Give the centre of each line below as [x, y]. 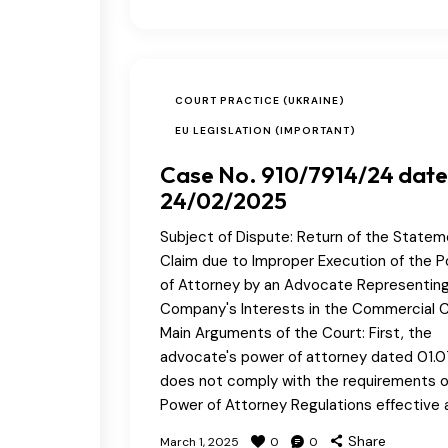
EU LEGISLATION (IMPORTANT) [265, 130]
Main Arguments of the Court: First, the [296, 332]
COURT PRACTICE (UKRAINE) [260, 100]
